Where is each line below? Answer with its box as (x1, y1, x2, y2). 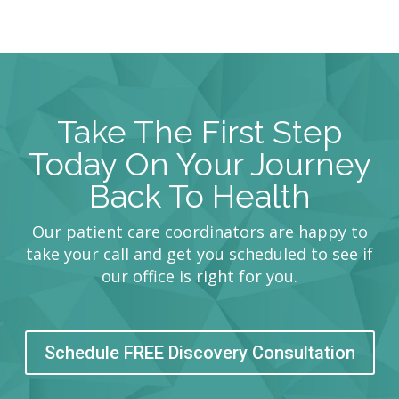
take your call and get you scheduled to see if (26, 243, 373, 265)
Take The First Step (57, 113, 342, 151)
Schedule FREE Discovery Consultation (44, 342, 355, 364)
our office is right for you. (102, 265, 297, 288)
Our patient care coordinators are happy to (31, 221, 368, 243)
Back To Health (88, 177, 311, 216)
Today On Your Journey (28, 145, 371, 183)
